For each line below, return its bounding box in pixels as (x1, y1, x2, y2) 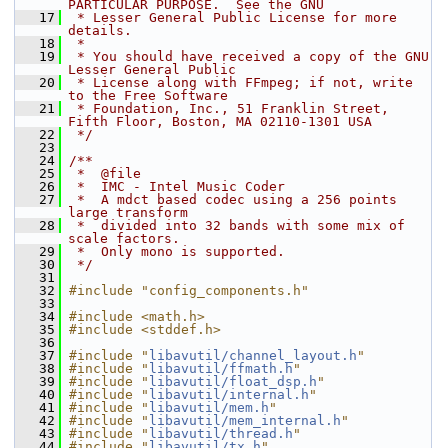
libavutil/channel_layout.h (149, 348, 357, 363)
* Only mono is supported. (69, 244, 285, 259)
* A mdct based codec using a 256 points (69, 192, 397, 207)
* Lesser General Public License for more (69, 10, 397, 25)
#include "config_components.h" (69, 283, 309, 298)
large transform (68, 205, 188, 220)
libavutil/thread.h (149, 426, 293, 441)
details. (68, 23, 132, 38)
